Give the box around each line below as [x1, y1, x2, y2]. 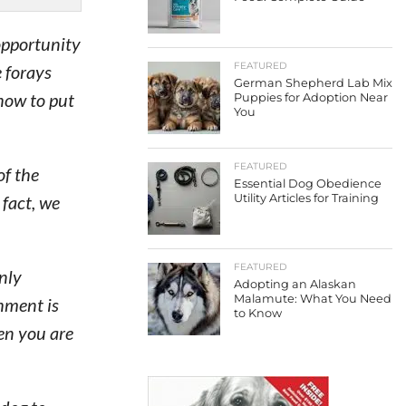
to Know [234, 306, 282, 320]
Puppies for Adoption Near [234, 91, 388, 104]
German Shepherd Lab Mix [234, 76, 392, 90]
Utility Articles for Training [234, 191, 379, 205]
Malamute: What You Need [234, 292, 391, 305]
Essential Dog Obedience [234, 177, 382, 190]
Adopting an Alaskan [234, 277, 356, 291]
